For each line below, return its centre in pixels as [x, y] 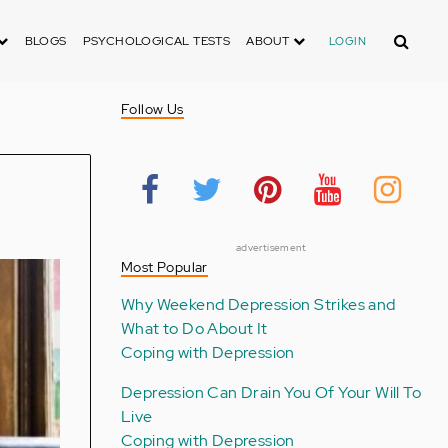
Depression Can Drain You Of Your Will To [270, 392]
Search [407, 34]
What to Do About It [194, 328]
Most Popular [164, 267]
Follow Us [152, 109]
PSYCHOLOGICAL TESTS [156, 41]
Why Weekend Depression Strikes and [258, 304]
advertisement [271, 247]
